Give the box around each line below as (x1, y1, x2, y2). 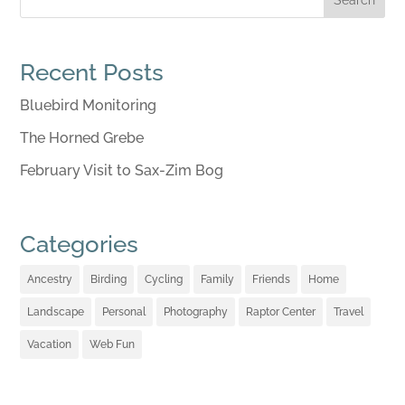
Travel (334, 306, 364, 319)
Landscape (27, 306, 85, 319)
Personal (102, 306, 146, 319)
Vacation (27, 338, 72, 352)
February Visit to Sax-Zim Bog (20, 161, 224, 179)
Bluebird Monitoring (20, 96, 157, 114)
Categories (20, 231, 139, 259)
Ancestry (27, 273, 73, 287)
